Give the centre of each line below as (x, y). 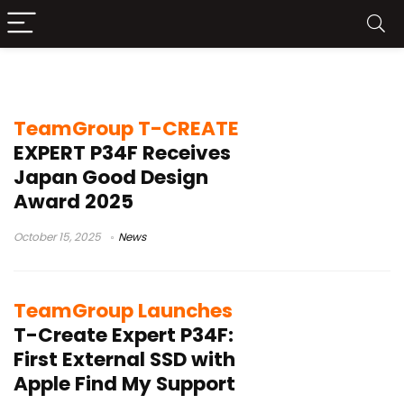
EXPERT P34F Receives (122, 153)
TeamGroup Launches (123, 310)
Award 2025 (73, 202)
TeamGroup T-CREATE (126, 129)
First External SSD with (124, 359)
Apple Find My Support (124, 383)
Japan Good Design (111, 177)
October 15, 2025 (57, 237)
